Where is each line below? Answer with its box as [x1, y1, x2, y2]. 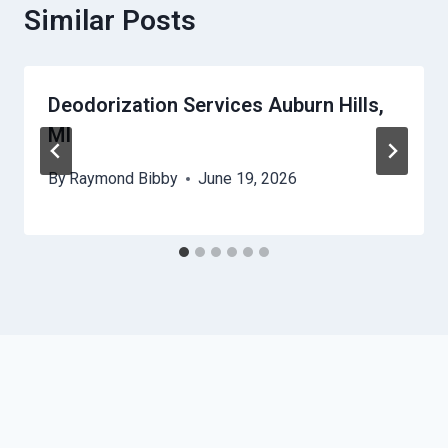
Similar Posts [24, 4, 196, 38]
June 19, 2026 [198, 169, 298, 189]
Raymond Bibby [69, 169, 179, 189]
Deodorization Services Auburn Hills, [48, 93, 384, 118]
